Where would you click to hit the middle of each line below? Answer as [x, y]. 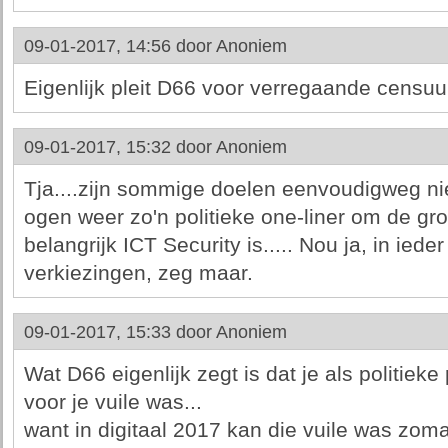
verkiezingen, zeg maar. [138, 273]
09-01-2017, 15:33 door [119, 332]
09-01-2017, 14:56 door [119, 46]
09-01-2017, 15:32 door [119, 147]
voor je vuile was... [112, 402]
